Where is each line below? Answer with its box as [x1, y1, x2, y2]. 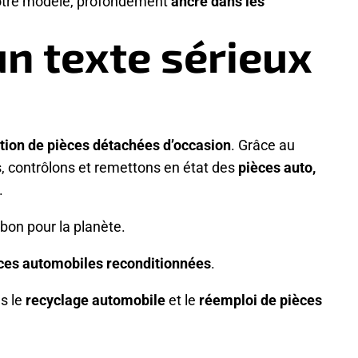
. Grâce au [231, 135, 295, 155]
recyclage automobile [26, 289, 165, 309]
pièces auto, [238, 157, 316, 177]
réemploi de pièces [199, 289, 322, 309]
